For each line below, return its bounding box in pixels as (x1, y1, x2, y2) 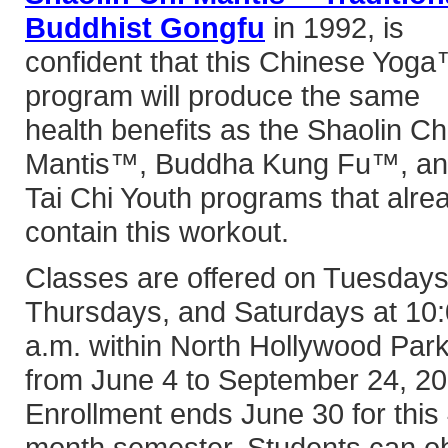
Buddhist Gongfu (25, 11, 265, 44)
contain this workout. (25, 215, 289, 248)
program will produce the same (25, 79, 420, 112)
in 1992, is (265, 11, 404, 44)
